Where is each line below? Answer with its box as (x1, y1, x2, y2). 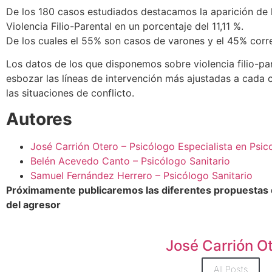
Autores (6, 108, 72, 129)
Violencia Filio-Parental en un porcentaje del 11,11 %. (6, 19, 243, 32)
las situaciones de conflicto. (6, 87, 134, 100)
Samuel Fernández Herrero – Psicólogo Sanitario (30, 169, 253, 182)
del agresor (6, 198, 61, 211)
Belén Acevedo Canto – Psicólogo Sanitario (30, 154, 230, 167)
